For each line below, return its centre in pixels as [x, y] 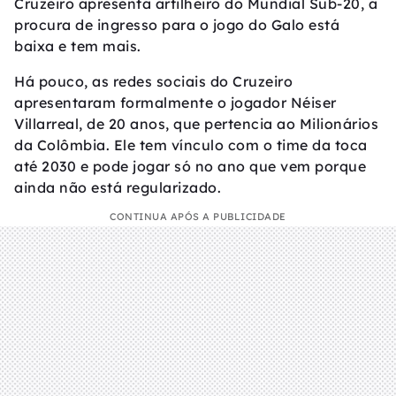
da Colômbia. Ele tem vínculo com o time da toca [191, 145]
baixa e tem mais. [78, 46]
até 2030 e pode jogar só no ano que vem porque [190, 166]
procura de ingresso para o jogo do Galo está [177, 25]
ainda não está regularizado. [118, 187]
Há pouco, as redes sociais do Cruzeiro [153, 81]
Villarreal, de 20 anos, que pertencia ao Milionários [196, 124]
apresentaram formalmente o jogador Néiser [175, 103]
